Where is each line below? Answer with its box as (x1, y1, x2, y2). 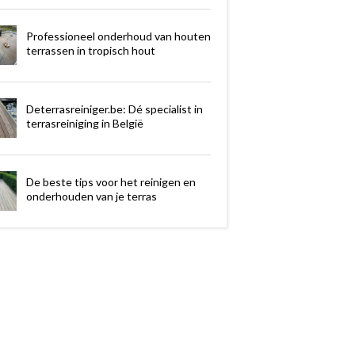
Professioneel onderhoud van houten (25, 29, 211, 43)
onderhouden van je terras (25, 189, 157, 203)
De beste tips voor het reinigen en (25, 174, 196, 189)
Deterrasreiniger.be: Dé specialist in (25, 101, 203, 116)
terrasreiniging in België (25, 116, 143, 130)
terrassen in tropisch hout (25, 43, 155, 57)
